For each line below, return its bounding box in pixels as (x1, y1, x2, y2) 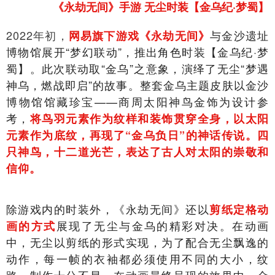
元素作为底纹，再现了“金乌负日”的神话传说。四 (6, 127, 269, 143)
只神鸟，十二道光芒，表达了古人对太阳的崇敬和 (6, 144, 269, 160)
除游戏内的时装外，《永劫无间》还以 (6, 201, 210, 217)
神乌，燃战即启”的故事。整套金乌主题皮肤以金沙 (6, 77, 269, 93)
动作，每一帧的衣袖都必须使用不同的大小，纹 (6, 250, 269, 266)
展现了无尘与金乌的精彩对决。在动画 (56, 217, 269, 233)
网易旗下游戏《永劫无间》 (68, 28, 211, 44)
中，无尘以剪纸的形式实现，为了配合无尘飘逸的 (6, 234, 269, 250)
